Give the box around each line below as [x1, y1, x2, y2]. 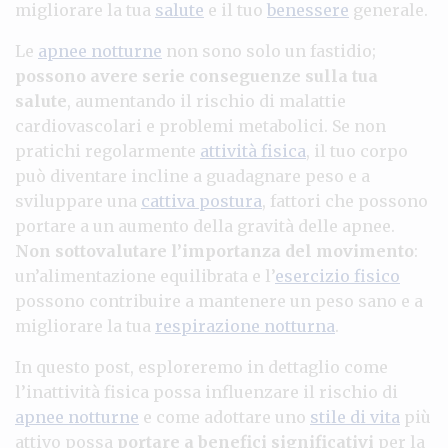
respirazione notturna [155, 315, 335, 336]
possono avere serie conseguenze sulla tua [15, 65, 378, 86]
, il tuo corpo [306, 140, 408, 161]
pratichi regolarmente [15, 140, 200, 161]
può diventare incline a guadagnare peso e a [15, 165, 370, 186]
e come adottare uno [139, 406, 310, 427]
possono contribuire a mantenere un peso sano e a [15, 290, 423, 311]
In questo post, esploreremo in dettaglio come [15, 356, 388, 377]
